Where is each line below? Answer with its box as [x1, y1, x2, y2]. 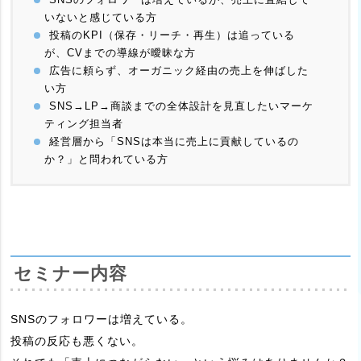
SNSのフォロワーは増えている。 [10, 313, 193, 326]
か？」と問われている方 [44, 152, 168, 165]
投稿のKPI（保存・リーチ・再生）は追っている [45, 28, 296, 41]
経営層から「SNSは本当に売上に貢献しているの [45, 135, 300, 147]
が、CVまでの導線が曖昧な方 [44, 46, 196, 59]
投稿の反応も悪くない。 [10, 334, 144, 348]
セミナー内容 [14, 263, 128, 284]
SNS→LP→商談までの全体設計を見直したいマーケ [45, 99, 314, 112]
